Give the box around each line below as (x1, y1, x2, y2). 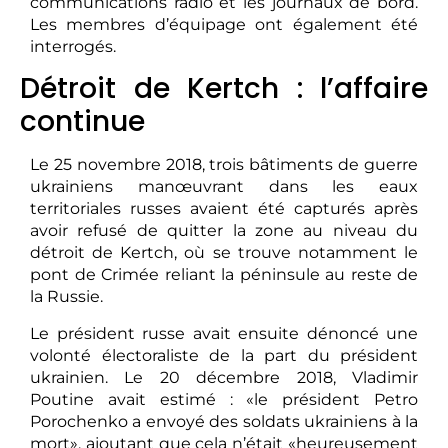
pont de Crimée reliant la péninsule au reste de (30, 265, 418, 285)
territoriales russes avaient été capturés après (30, 199, 418, 219)
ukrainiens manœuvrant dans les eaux (30, 177, 418, 197)
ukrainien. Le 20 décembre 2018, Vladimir (30, 367, 418, 387)
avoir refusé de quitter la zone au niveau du (30, 221, 418, 241)
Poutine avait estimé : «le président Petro (30, 389, 418, 409)
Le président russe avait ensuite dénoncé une (30, 323, 418, 343)
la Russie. (30, 287, 103, 307)
